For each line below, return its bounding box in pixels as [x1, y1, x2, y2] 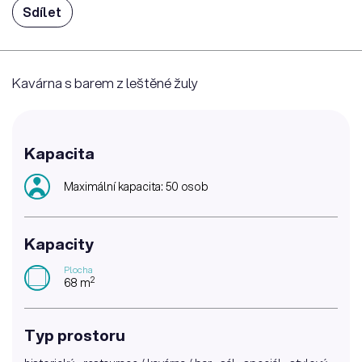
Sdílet [23, 3, 62, 22]
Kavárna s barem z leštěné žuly [12, 73, 198, 92]
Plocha [64, 263, 92, 277]
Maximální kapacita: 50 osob [64, 179, 208, 195]
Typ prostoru [24, 324, 125, 347]
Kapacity [24, 233, 94, 255]
